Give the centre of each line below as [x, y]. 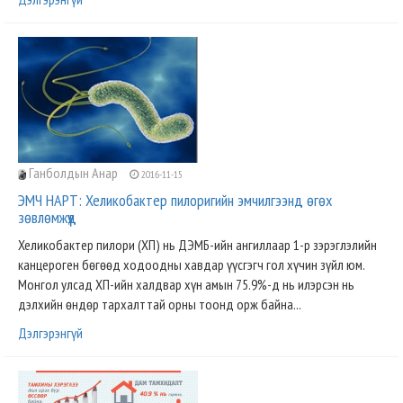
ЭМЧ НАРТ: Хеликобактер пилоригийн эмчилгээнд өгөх [175, 200]
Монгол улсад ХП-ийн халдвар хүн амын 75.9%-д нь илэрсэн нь [186, 284]
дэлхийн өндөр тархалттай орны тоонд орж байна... [160, 304]
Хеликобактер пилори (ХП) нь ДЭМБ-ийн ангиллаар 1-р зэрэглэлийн [197, 245]
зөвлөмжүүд [47, 217]
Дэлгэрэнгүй [50, 333]
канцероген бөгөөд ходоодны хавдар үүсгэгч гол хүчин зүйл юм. [191, 264]
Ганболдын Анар [73, 173]
